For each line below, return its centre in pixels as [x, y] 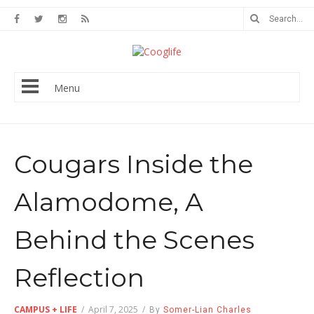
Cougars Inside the [134, 164]
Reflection [79, 278]
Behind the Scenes [134, 240]
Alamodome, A [109, 202]
